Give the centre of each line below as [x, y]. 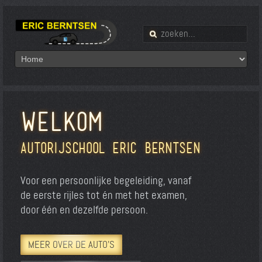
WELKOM [62, 121]
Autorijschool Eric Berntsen [111, 148]
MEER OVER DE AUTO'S [71, 244]
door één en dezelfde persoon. [84, 209]
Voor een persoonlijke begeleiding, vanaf [107, 180]
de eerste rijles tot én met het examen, [104, 195]
